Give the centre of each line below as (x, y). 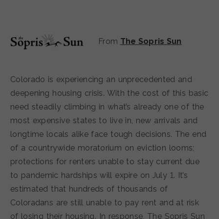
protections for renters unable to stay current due (105, 161)
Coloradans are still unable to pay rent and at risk (105, 202)
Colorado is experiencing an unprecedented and (101, 79)
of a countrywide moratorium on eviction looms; (102, 148)
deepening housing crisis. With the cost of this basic (109, 93)
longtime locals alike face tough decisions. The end (109, 134)
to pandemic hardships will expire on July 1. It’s (99, 175)
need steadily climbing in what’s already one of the (107, 107)
